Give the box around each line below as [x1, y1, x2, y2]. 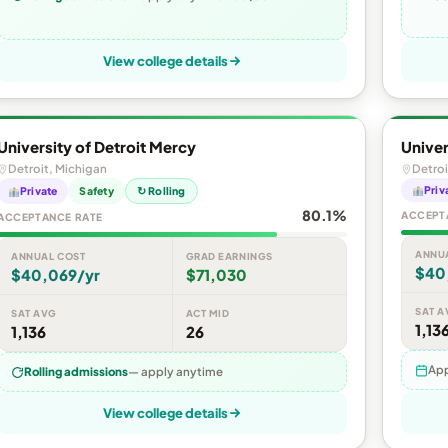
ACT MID [185, 307, 230, 320]
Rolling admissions [24, 364, 128, 380]
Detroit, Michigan [8, 161, 107, 177]
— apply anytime [128, 364, 223, 380]
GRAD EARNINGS [185, 250, 273, 263]
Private [19, 184, 58, 198]
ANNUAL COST [11, 250, 86, 263]
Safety [79, 184, 114, 198]
